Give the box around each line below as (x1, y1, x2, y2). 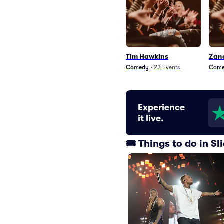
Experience (138, 102, 185, 112)
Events (162, 64, 180, 71)
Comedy (126, 64, 149, 71)
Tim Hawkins (126, 52, 168, 60)
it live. (138, 113, 164, 123)
